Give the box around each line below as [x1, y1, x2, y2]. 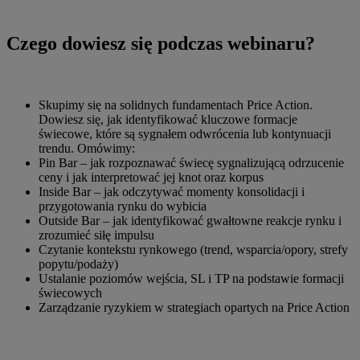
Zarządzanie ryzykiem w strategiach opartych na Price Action [39, 300, 350, 314]
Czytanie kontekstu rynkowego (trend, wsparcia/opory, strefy [39, 242, 348, 256]
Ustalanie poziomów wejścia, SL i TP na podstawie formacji [39, 271, 344, 285]
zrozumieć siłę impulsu [39, 227, 154, 242]
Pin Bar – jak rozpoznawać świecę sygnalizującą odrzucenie [39, 155, 344, 170]
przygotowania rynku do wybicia [39, 198, 207, 213]
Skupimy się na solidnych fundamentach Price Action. [39, 97, 313, 112]
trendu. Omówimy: [39, 141, 135, 155]
